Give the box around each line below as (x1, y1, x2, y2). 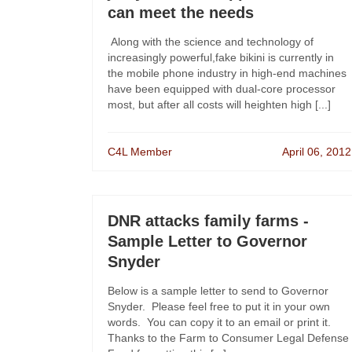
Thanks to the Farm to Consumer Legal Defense (108, 332, 349, 344)
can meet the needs (108, 4, 254, 21)
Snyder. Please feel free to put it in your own (108, 300, 330, 313)
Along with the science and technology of (108, 35, 313, 48)
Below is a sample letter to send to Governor (108, 284, 328, 297)
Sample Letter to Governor (108, 233, 307, 250)
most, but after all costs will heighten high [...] (108, 98, 331, 111)
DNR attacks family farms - (108, 212, 309, 229)
